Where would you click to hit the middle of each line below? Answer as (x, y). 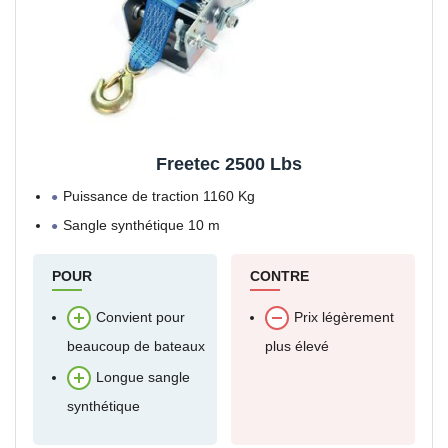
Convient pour (140, 317)
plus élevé (297, 346)
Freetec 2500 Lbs (229, 164)
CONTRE (279, 276)
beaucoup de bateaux (136, 346)
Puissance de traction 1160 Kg (159, 196)
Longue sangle (143, 377)
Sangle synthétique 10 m (141, 225)
